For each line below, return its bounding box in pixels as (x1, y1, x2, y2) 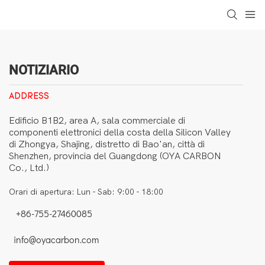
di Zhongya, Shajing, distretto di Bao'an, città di (9, 138, 205, 150)
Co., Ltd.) (9, 162, 49, 173)
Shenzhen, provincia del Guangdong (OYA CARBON (9, 150, 221, 161)
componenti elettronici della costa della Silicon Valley (9, 127, 231, 138)
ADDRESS (9, 92, 49, 101)
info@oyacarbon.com (9, 233, 99, 246)
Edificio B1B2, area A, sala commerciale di (9, 115, 185, 126)
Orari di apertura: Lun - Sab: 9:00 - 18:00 (9, 186, 163, 197)
